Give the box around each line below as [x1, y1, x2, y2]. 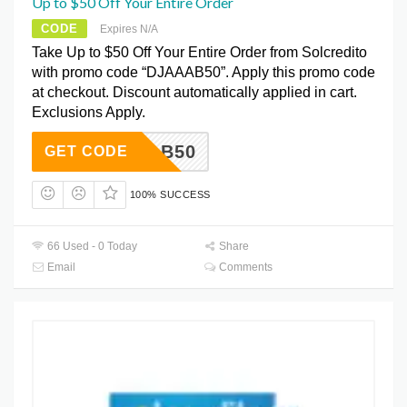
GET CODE [45, 144, 128, 160]
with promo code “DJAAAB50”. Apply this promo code [32, 65, 375, 81]
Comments [216, 261, 273, 274]
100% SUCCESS [129, 189, 211, 201]
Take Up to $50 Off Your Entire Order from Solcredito [32, 45, 367, 61]
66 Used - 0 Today [45, 240, 138, 253]
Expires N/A [100, 23, 158, 36]
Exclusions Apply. [32, 104, 145, 121]
